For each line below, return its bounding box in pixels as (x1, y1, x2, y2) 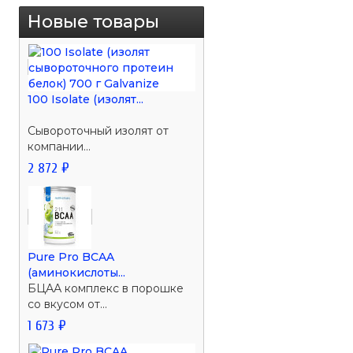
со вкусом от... (28, 296, 108, 311)
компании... (28, 139, 91, 154)
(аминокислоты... (28, 265, 126, 280)
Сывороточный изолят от (28, 123, 169, 138)
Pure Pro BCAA (28, 249, 115, 264)
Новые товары (28, 10, 160, 32)
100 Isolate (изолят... (28, 91, 144, 106)
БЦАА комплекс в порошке (28, 281, 184, 295)
